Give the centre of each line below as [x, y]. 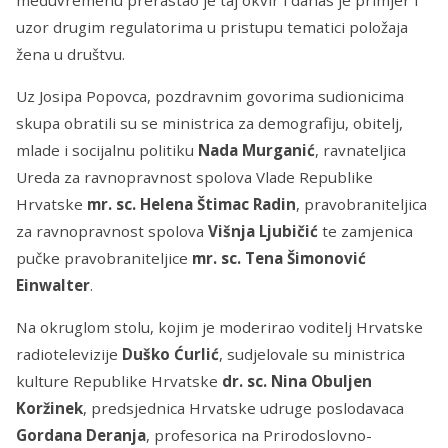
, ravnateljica [360, 150]
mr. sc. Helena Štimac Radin [191, 204]
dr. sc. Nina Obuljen [297, 381]
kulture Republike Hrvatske [119, 381]
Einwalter [53, 285]
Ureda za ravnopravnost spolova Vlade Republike [194, 177]
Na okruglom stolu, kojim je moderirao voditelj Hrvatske [219, 327]
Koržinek [49, 408]
